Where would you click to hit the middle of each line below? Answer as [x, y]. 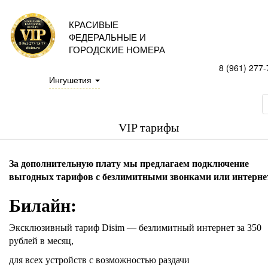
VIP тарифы [149, 127]
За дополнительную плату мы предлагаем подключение [129, 164]
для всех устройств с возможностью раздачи [99, 260]
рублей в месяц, [41, 241]
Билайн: [43, 205]
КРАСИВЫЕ [94, 24]
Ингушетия [71, 80]
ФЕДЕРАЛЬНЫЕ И [107, 37]
